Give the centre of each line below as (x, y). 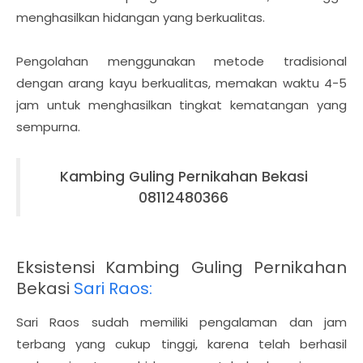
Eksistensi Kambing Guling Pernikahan (181, 267)
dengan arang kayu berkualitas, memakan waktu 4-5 (181, 83)
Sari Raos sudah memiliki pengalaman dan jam (181, 322)
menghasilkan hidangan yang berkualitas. (141, 17)
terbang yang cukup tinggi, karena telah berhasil (181, 344)
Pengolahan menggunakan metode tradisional (181, 61)
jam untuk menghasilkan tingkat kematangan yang (181, 105)
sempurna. (48, 126)
